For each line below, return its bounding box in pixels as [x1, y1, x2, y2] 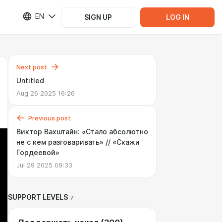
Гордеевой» [16, 149, 59, 157]
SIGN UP [84, 13, 112, 21]
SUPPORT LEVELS [8, 193, 68, 201]
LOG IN [166, 13, 189, 21]
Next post [16, 63, 47, 71]
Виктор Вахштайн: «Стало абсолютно [16, 128, 148, 136]
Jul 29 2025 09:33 [16, 161, 72, 169]
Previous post [28, 114, 71, 122]
